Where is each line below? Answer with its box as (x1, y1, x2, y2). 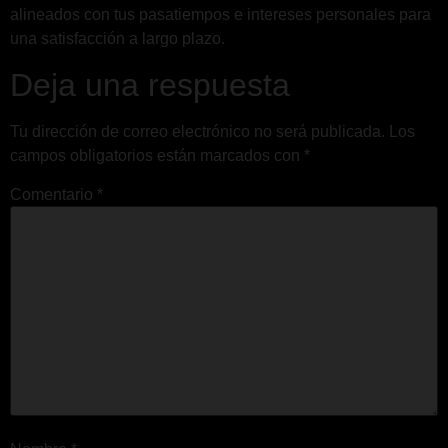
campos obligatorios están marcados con (10, 146, 304, 164)
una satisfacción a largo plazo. (10, 30, 225, 48)
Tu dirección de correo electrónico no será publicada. (10, 122, 385, 140)
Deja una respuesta (10, 66, 290, 103)
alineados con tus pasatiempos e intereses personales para (10, 6, 431, 24)
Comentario (10, 185, 97, 203)
